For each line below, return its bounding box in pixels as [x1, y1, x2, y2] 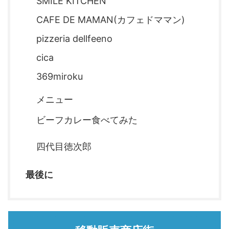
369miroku [36, 71, 83, 82]
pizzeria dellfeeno [36, 33, 112, 44]
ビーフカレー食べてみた [36, 114, 138, 126]
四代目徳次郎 [36, 141, 91, 152]
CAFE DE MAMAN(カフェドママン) [36, 14, 185, 26]
